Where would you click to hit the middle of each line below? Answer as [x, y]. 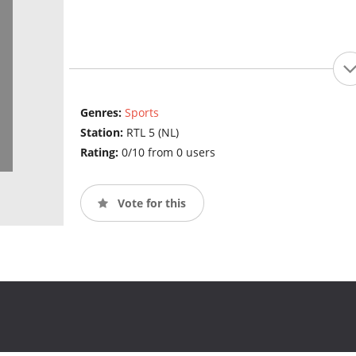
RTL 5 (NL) [152, 133]
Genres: [102, 113]
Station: [103, 133]
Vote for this [150, 203]
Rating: [101, 153]
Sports [141, 113]
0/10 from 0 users [168, 153]
